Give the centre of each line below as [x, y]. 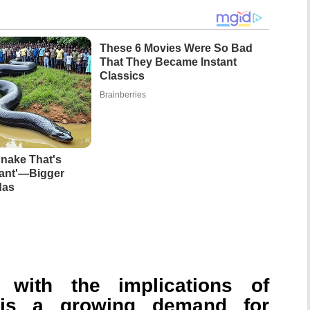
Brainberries [122, 95]
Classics [122, 76]
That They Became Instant [168, 62]
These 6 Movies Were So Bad [176, 48]
